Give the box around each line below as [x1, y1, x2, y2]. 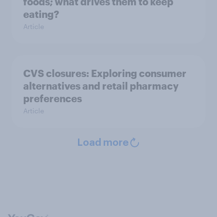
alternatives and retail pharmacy [23, 79, 179, 92]
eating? [23, 8, 59, 20]
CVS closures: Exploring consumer [23, 67, 186, 79]
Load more [77, 138, 129, 148]
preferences [23, 92, 82, 104]
